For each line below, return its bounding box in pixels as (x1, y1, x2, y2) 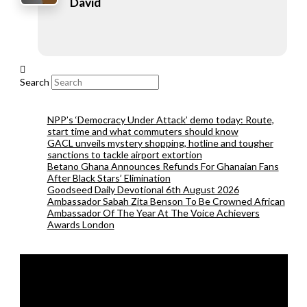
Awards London (47, 218, 114, 230)
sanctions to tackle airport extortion (47, 148, 202, 160)
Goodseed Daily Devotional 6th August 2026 (47, 183, 239, 195)
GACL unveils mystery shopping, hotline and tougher (47, 136, 273, 149)
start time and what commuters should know (47, 125, 238, 137)
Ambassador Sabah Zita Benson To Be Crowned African (47, 195, 285, 207)
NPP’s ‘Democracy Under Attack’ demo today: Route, (47, 113, 274, 125)
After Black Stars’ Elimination (47, 171, 171, 184)
